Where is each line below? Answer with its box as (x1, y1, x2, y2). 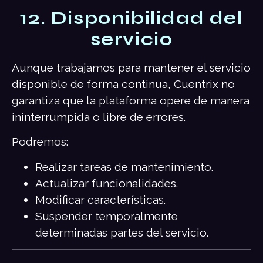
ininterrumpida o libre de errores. (12, 110, 186, 124)
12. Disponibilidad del (20, 8, 243, 29)
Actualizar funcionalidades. (35, 176, 178, 190)
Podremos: (12, 135, 68, 149)
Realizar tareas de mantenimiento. (35, 160, 213, 173)
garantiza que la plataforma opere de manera (12, 94, 249, 107)
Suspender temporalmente (35, 209, 178, 222)
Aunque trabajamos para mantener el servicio (12, 61, 251, 75)
